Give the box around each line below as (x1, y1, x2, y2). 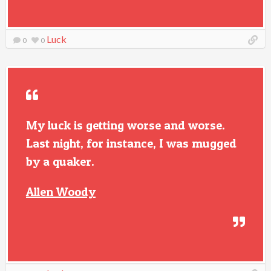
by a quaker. (26, 154, 94, 169)
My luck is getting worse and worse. (26, 118, 225, 132)
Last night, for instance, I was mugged (26, 136, 237, 151)
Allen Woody (26, 184, 96, 199)
